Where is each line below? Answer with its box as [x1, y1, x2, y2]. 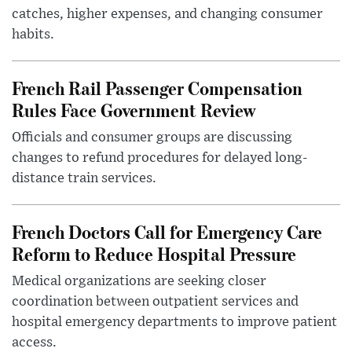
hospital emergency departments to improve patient [12, 314, 337, 329]
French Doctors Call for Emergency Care [12, 218, 322, 244]
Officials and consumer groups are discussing [12, 130, 292, 145]
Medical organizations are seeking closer [12, 273, 266, 288]
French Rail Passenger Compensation [12, 75, 302, 100]
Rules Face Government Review [12, 97, 256, 122]
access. [12, 335, 57, 350]
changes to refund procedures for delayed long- [12, 150, 307, 165]
